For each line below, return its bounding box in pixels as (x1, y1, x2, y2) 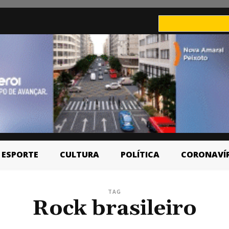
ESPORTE (1, 149, 38, 160)
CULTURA (59, 149, 99, 160)
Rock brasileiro (32, 195, 197, 222)
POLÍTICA (120, 149, 159, 160)
